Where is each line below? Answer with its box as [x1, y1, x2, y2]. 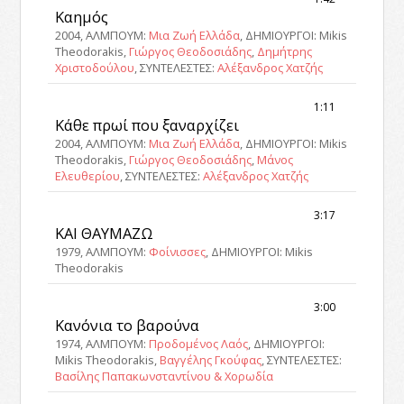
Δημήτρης [257, 42, 313, 60]
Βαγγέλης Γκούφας [160, 351, 262, 368]
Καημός [55, 5, 109, 27]
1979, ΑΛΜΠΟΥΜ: [55, 243, 150, 260]
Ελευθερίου [55, 167, 121, 184]
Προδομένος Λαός [149, 335, 249, 352]
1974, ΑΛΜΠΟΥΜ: [55, 335, 150, 352]
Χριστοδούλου [55, 59, 135, 76]
